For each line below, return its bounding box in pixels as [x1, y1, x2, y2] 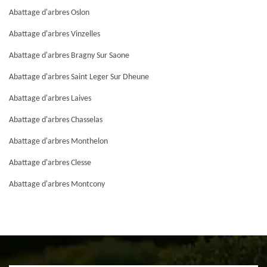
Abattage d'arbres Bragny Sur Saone [9, 51, 129, 60]
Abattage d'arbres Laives [9, 94, 91, 103]
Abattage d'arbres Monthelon [9, 137, 108, 146]
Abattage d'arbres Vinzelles [9, 30, 100, 39]
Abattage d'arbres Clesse [9, 159, 91, 167]
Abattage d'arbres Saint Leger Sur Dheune [9, 73, 149, 82]
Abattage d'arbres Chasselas [9, 116, 103, 125]
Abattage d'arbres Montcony [9, 180, 105, 189]
